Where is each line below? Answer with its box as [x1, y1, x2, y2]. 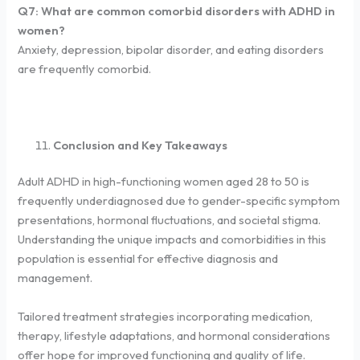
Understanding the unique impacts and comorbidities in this [18, 231, 327, 247]
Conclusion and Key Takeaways [53, 137, 231, 153]
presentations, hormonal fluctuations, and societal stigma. [18, 212, 321, 228]
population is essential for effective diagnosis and [18, 251, 279, 267]
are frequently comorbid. [18, 60, 152, 76]
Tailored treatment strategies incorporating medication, [18, 308, 313, 324]
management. [18, 270, 93, 286]
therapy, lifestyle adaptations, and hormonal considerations [18, 327, 331, 343]
